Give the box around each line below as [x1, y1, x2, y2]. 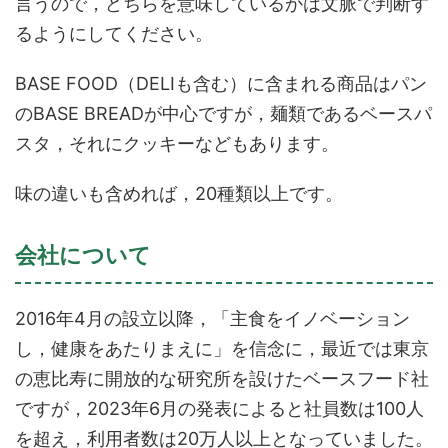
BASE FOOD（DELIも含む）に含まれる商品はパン [15, 72, 427, 94]
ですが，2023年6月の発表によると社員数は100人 [15, 397, 424, 419]
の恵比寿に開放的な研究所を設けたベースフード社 [15, 367, 429, 389]
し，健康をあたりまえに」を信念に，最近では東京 [15, 337, 429, 359]
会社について [15, 241, 151, 268]
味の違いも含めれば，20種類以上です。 [15, 182, 343, 204]
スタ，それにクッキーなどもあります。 [15, 132, 339, 154]
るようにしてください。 [15, 22, 213, 44]
